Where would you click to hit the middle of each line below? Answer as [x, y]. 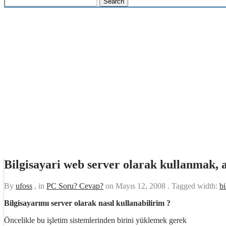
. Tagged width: [193, 186]
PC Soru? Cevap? [75, 186]
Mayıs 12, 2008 [142, 186]
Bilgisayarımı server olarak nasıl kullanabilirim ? [87, 203]
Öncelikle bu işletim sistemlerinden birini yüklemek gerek [95, 220]
